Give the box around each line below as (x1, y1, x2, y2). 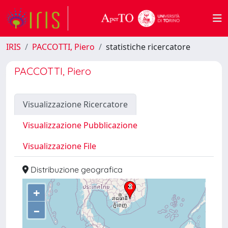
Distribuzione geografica (28, 164, 123, 175)
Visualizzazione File (23, 140, 96, 152)
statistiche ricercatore (106, 41, 190, 52)
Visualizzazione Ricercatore (23, 99, 128, 110)
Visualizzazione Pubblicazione (23, 120, 137, 131)
